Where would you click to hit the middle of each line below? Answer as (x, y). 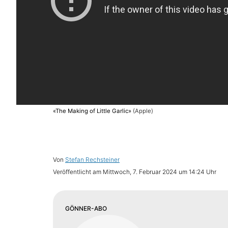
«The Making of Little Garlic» (93, 111)
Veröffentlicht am (78, 172)
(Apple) (143, 111)
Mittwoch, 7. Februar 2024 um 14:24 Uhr (159, 172)
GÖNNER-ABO (86, 209)
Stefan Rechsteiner (92, 160)
